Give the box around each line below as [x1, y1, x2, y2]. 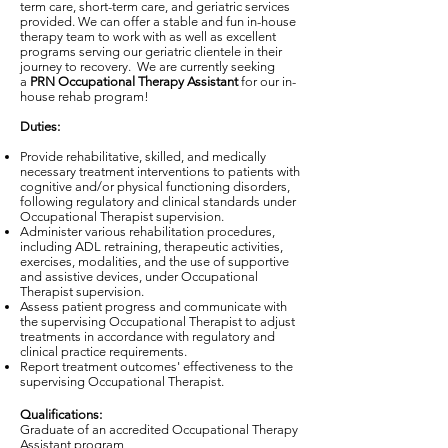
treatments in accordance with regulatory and [20, 329, 275, 344]
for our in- [238, 74, 296, 89]
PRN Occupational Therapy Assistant [30, 74, 238, 89]
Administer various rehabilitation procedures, [20, 224, 275, 239]
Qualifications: [20, 407, 102, 422]
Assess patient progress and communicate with [20, 299, 287, 314]
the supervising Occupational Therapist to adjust [20, 314, 295, 329]
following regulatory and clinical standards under [20, 194, 296, 209]
